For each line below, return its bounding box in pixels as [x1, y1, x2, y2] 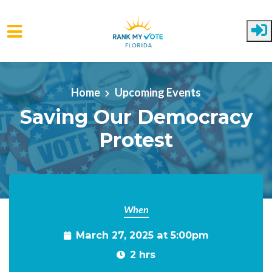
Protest [99, 127, 173, 152]
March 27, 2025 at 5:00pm [75, 229, 209, 241]
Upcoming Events [115, 85, 201, 99]
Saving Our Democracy [19, 104, 253, 129]
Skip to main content [9, 57, 105, 70]
